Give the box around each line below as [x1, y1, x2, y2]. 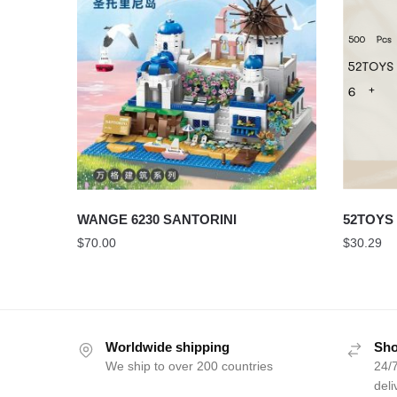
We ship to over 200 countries [105, 359, 273, 374]
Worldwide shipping [105, 339, 230, 355]
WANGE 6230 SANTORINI [77, 212, 237, 228]
